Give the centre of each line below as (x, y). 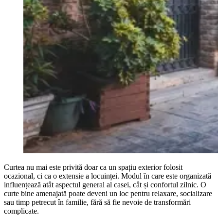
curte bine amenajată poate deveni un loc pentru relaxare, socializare (108, 193)
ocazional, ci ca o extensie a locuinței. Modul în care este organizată (108, 176)
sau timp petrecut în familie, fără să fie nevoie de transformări (97, 202)
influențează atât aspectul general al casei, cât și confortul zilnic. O (105, 184)
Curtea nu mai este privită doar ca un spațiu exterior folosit (93, 167)
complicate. (21, 211)
